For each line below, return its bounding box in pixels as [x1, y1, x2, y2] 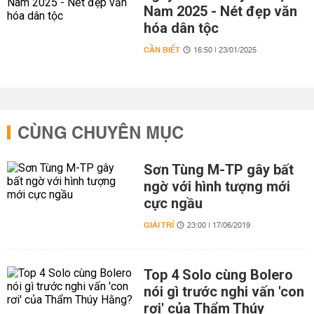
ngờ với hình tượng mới [143, 178, 290, 195]
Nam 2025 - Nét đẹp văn [143, 3, 297, 20]
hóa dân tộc [143, 20, 219, 36]
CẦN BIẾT [143, 43, 180, 57]
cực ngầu [143, 195, 203, 212]
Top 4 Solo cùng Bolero [143, 266, 293, 283]
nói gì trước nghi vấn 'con [143, 283, 304, 300]
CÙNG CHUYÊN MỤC [18, 118, 184, 149]
